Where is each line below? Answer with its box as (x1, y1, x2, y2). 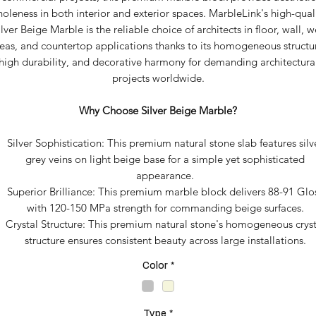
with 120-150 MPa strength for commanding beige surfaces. (26, 201, 304, 214)
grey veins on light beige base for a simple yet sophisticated (25, 152, 305, 166)
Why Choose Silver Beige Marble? (79, 104, 237, 117)
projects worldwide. (111, 71, 205, 85)
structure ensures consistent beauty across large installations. (24, 233, 306, 247)
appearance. (136, 169, 194, 182)
